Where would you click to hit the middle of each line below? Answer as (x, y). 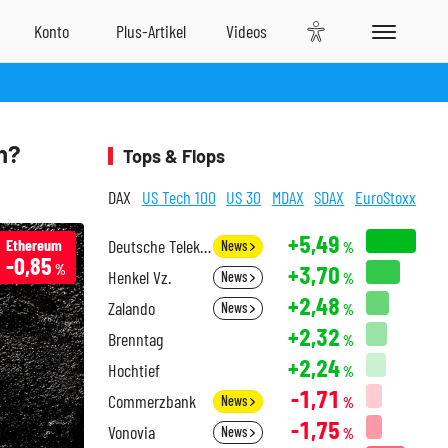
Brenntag (135, 339)
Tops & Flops (174, 156)
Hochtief (134, 370)
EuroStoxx (385, 197)
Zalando (131, 308)
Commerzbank (152, 401)
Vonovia (131, 432)
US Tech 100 (178, 197)
